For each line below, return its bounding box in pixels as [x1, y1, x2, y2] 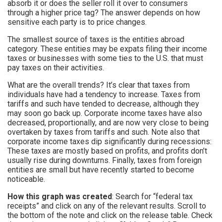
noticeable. [7, 174, 45, 184]
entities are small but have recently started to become [7, 165, 194, 175]
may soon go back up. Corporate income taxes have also [7, 109, 202, 118]
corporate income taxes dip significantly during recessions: [7, 137, 212, 147]
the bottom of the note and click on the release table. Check [7, 211, 213, 221]
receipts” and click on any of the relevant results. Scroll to [7, 201, 206, 211]
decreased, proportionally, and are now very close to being [7, 118, 209, 128]
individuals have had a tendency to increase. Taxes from [7, 90, 200, 100]
